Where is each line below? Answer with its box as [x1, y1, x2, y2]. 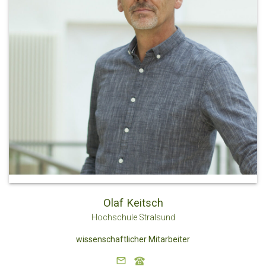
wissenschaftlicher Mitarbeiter [76, 234, 190, 244]
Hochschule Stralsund [91, 212, 175, 222]
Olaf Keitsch [103, 196, 163, 209]
